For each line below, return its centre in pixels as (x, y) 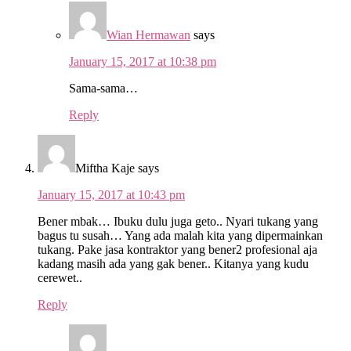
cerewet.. (60, 277)
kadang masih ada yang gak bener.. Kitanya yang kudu (173, 263)
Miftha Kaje (105, 168)
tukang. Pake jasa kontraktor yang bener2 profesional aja (177, 249)
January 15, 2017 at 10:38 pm (143, 61)
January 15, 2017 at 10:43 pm (111, 194)
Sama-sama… (103, 88)
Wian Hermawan (148, 34)
